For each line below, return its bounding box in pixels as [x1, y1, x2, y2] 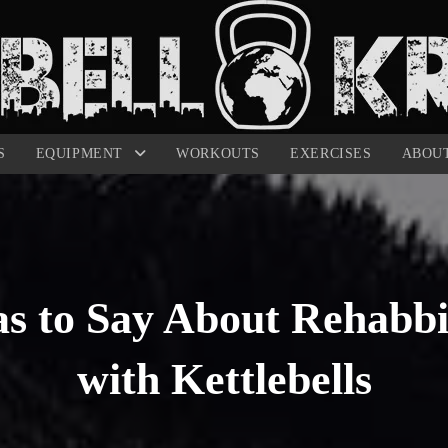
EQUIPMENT [35, 146, 128, 161]
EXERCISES [290, 146, 372, 161]
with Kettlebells [76, 355, 372, 404]
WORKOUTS [176, 146, 261, 161]
